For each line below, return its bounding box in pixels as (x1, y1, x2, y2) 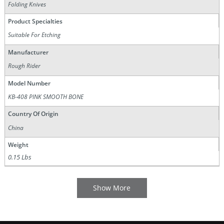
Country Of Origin (7, 109, 58, 118)
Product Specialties (7, 17, 62, 26)
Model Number (7, 78, 50, 87)
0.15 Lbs (8, 152, 32, 162)
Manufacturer (7, 47, 48, 56)
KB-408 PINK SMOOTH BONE (8, 92, 84, 101)
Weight (7, 140, 28, 149)
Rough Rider (8, 61, 41, 70)
